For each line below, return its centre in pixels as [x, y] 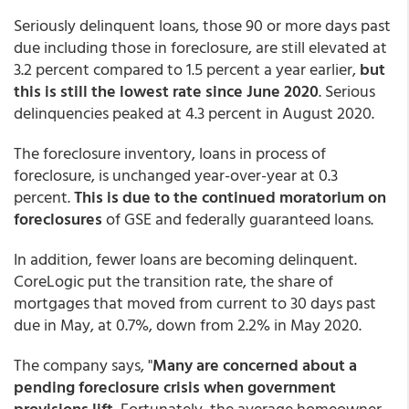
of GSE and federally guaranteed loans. [240, 219]
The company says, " [83, 365]
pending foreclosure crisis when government [175, 387]
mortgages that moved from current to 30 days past [195, 303]
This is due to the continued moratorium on [230, 197]
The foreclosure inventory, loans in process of [170, 153]
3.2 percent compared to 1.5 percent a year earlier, [187, 69]
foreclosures [60, 219]
